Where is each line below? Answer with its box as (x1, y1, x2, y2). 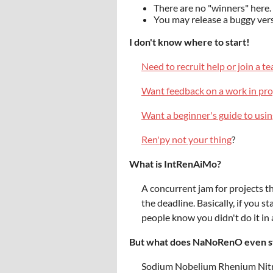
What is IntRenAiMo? (129, 158, 221, 169)
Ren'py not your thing (141, 133, 232, 145)
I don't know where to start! (129, 36, 250, 48)
